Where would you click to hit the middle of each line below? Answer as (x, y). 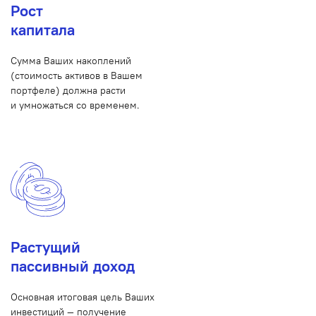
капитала (43, 30)
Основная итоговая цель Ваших (83, 297)
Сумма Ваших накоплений (71, 61)
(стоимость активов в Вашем (77, 76)
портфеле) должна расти (68, 91)
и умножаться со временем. (75, 105)
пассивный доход (73, 266)
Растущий (45, 247)
